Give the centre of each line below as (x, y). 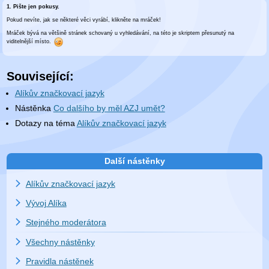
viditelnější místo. (30, 42)
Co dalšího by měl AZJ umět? (109, 109)
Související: (41, 76)
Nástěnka (34, 109)
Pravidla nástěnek (59, 261)
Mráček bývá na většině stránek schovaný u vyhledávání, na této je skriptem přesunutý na (121, 33)
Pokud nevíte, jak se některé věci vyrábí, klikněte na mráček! (84, 20)
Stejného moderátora (66, 222)
